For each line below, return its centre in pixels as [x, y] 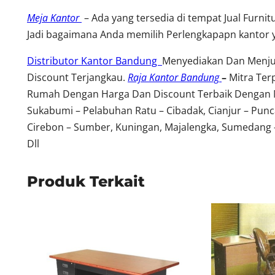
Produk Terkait [86, 181]
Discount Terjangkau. [77, 77]
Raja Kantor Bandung [173, 77]
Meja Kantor [54, 17]
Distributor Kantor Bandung [95, 60]
